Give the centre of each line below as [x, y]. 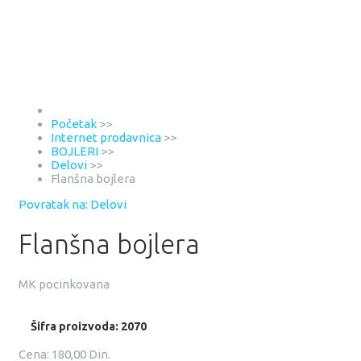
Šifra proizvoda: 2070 [89, 326]
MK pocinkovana [64, 284]
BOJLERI [75, 151]
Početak [74, 124]
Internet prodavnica [106, 137]
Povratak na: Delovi [73, 204]
